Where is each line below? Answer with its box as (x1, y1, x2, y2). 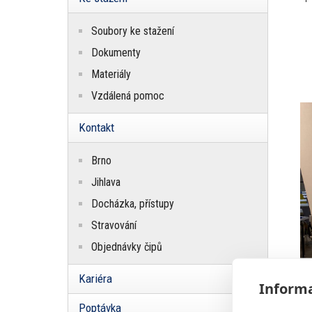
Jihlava (91, 175, 120, 189)
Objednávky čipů (91, 240, 162, 254)
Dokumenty (91, 46, 141, 60)
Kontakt (79, 120, 114, 135)
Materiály (91, 68, 131, 81)
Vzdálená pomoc (91, 89, 164, 103)
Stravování (91, 219, 136, 233)
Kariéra (79, 272, 112, 286)
